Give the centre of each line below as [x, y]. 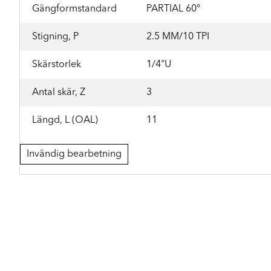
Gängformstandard [74, 9]
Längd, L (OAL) [65, 120]
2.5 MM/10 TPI [178, 37]
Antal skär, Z [59, 92]
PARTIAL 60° [173, 9]
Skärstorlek [57, 64]
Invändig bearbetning [74, 154]
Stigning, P [55, 37]
